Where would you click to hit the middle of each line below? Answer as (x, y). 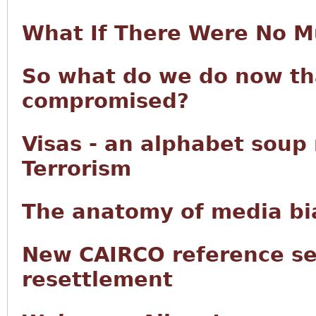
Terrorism (77, 169)
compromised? (105, 101)
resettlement (97, 279)
